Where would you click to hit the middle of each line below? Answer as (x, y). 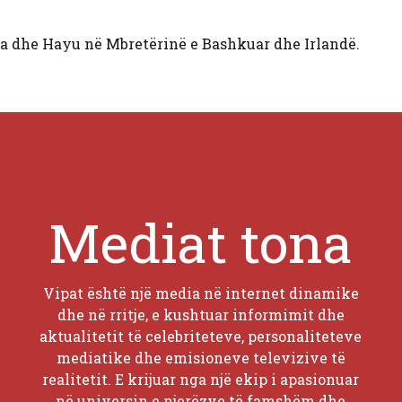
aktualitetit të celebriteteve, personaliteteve (201, 336)
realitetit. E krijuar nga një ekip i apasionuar (201, 379)
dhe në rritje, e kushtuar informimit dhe (201, 314)
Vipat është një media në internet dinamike (201, 293)
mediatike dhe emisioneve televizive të (201, 357)
